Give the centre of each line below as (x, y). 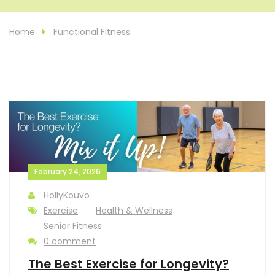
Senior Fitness (73, 226)
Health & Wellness (134, 211)
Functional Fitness (92, 32)
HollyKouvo (67, 196)
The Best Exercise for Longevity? (129, 264)
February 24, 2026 (68, 172)
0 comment (70, 242)
